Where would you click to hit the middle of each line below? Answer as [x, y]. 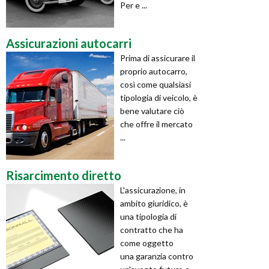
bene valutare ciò [152, 110]
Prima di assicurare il [158, 58]
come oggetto [147, 243]
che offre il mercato [156, 124]
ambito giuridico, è [154, 203]
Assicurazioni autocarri [69, 43]
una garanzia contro [157, 256]
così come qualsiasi [156, 84]
